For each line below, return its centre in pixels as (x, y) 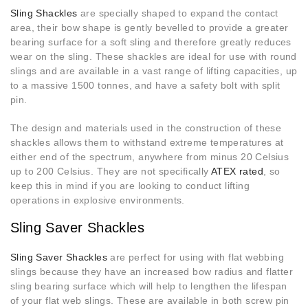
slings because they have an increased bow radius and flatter (152, 272)
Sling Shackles (44, 13)
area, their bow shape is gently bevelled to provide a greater (150, 28)
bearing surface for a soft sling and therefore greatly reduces (151, 42)
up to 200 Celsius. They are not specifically (111, 172)
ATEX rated (238, 172)
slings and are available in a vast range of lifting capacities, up (154, 71)
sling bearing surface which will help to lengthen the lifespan (149, 286)
